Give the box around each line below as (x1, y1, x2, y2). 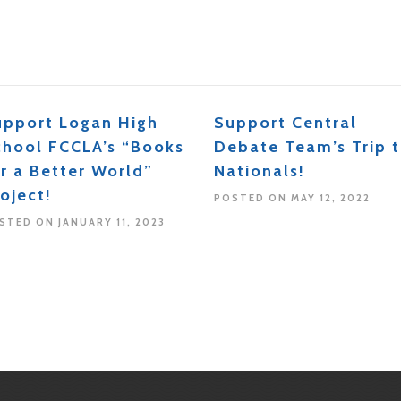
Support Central (213, 113, 357, 133)
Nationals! (213, 161, 305, 182)
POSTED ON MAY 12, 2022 (213, 192, 371, 205)
